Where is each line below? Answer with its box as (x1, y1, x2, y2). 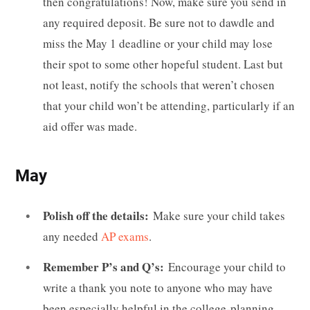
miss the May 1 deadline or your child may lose (43, 35, 273, 51)
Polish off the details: (43, 207, 153, 225)
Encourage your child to (168, 258, 286, 275)
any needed (43, 228, 101, 245)
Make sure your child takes (153, 208, 285, 224)
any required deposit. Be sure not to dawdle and (43, 14, 275, 30)
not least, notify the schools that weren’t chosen (43, 76, 275, 93)
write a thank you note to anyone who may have (43, 279, 273, 295)
